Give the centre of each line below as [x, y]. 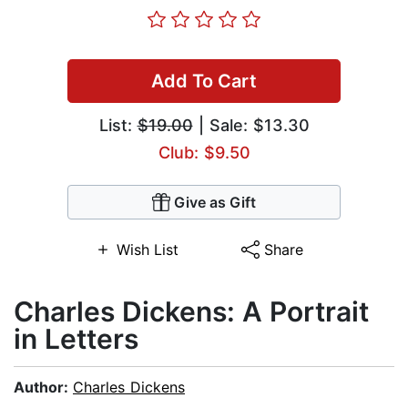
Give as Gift [215, 203]
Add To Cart [204, 82]
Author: [43, 388]
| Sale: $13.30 [251, 126]
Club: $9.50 [204, 153]
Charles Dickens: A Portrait [191, 312]
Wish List [147, 250]
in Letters [76, 339]
